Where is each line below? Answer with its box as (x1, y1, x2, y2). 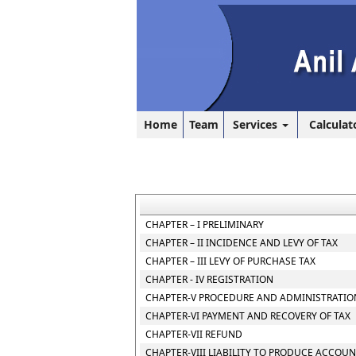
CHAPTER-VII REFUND (145, 327, 242, 341)
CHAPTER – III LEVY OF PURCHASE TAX (145, 254, 315, 268)
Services (233, 117, 281, 132)
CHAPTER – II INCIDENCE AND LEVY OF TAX (145, 236, 338, 250)
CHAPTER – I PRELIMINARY (145, 218, 264, 231)
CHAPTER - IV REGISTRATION (145, 273, 273, 286)
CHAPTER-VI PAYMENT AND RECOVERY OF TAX (145, 309, 350, 323)
